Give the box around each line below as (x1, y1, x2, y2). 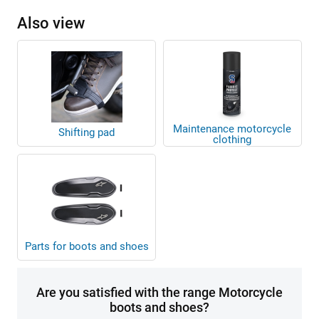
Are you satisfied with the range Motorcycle (36, 284, 283, 300)
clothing (213, 132, 252, 146)
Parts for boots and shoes (24, 239, 149, 253)
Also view (17, 14, 85, 32)
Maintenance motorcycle (173, 122, 292, 135)
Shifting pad (58, 125, 115, 139)
